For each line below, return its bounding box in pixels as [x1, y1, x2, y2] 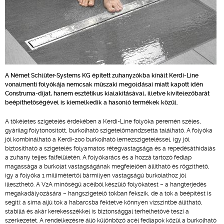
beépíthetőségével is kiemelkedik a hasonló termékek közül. [5, 99, 178, 106]
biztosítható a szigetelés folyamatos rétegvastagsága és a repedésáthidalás [5, 145, 215, 152]
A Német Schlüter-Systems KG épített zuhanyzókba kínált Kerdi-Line [5, 72, 198, 79]
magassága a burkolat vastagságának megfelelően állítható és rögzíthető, [5, 163, 209, 170]
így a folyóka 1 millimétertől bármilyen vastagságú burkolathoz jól [5, 172, 186, 179]
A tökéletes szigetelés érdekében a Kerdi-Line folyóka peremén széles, [5, 118, 201, 125]
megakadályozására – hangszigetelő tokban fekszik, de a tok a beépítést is [5, 190, 211, 197]
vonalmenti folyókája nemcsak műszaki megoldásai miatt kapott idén [5, 81, 203, 88]
